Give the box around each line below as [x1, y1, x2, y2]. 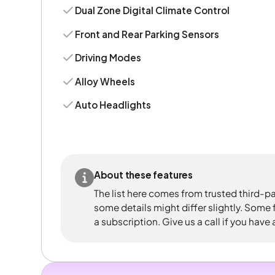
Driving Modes [75, 52, 142, 64]
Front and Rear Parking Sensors [75, 28, 220, 40]
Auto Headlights [75, 98, 152, 110]
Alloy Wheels [75, 75, 136, 87]
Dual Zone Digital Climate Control [75, 4, 230, 17]
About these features [93, 169, 193, 181]
